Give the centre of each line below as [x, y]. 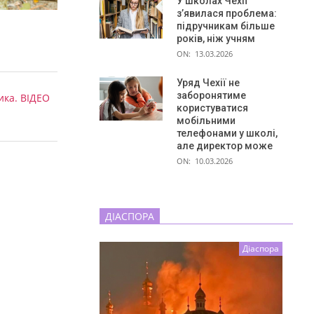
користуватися [212, 108]
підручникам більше [226, 26]
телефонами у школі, [227, 133]
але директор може [225, 145]
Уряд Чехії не [208, 82]
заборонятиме [211, 95]
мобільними [206, 120]
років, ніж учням [216, 38]
